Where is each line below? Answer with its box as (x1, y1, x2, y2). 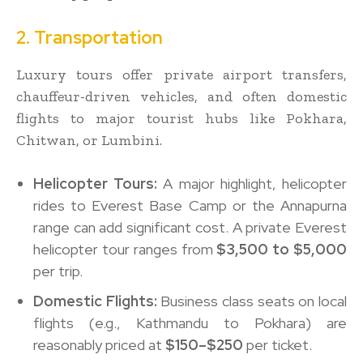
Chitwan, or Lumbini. (16, 130, 162, 149)
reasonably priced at (33, 335, 165, 354)
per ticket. (243, 335, 312, 354)
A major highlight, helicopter (157, 173, 348, 193)
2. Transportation (16, 25, 163, 49)
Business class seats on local (156, 291, 348, 310)
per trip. (33, 261, 83, 280)
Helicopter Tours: (33, 173, 158, 193)
